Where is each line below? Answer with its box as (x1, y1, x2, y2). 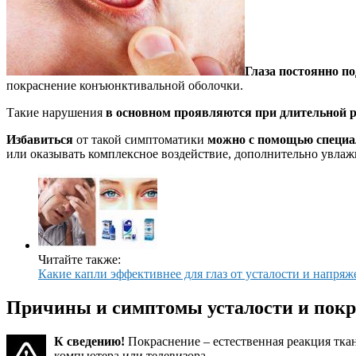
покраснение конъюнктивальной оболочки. (6, 78, 243, 92)
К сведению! (54, 334, 125, 348)
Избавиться (6, 132, 73, 146)
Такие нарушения (6, 105, 106, 119)
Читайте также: (38, 252, 121, 266)
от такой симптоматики (73, 132, 207, 146)
